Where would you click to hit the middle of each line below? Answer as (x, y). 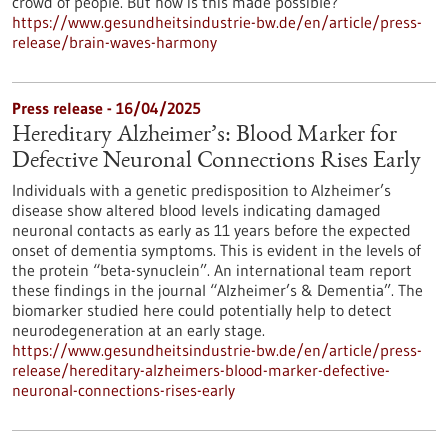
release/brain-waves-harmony (114, 42)
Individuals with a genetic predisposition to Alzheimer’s (201, 190)
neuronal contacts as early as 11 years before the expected (211, 230)
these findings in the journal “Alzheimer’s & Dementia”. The (217, 290)
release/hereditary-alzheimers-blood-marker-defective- (201, 370)
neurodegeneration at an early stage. (138, 330)
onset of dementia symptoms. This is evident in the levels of (216, 250)
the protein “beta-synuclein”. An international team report (212, 270)
